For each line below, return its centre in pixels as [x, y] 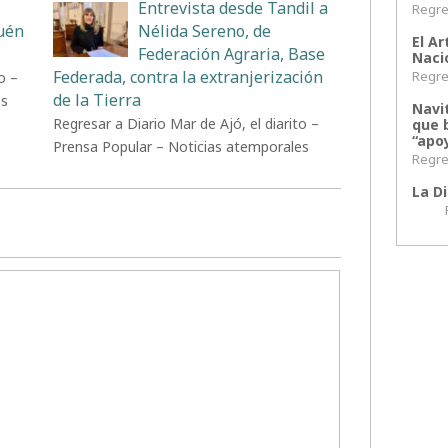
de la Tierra [96, 100]
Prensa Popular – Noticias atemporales [180, 147]
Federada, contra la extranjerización [187, 77]
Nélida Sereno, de [204, 31]
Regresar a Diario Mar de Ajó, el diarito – [185, 124]
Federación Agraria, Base [231, 54]
